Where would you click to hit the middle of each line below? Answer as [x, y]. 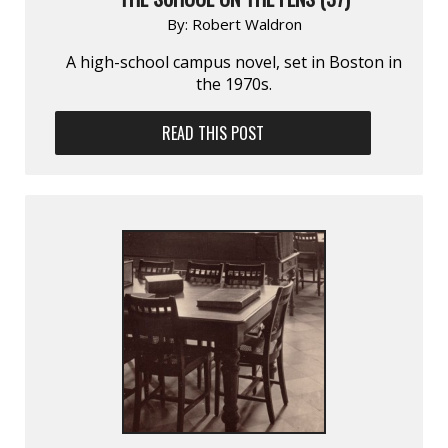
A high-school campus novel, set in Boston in [234, 61]
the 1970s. [234, 83]
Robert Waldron [246, 23]
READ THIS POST [213, 132]
